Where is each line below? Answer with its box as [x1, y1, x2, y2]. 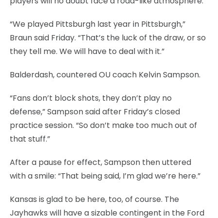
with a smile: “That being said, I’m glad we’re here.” [10, 170, 200, 182]
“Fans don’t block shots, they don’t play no [10, 92, 172, 104]
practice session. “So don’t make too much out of [10, 119, 197, 131]
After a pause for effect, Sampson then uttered [10, 156, 191, 168]
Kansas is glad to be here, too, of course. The [10, 193, 179, 205]
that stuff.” [10, 133, 50, 145]
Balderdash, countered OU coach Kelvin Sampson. [10, 69, 200, 80]
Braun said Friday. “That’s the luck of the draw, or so [10, 32, 206, 43]
